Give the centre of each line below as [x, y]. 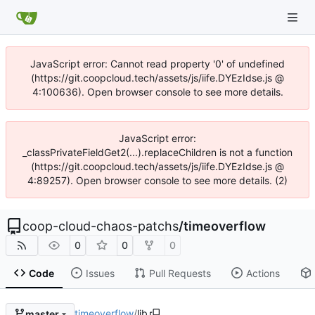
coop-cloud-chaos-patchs [101, 226]
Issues [100, 273]
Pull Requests [180, 273]
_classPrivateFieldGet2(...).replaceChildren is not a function [157, 152]
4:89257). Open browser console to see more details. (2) [157, 180]
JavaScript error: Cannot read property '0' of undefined [157, 64]
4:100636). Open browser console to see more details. [157, 92]
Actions [263, 273]
